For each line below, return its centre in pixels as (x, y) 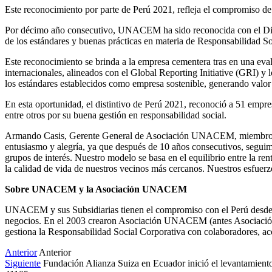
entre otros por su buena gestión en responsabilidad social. (117, 115)
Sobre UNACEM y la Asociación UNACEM (96, 189)
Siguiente (23, 263)
